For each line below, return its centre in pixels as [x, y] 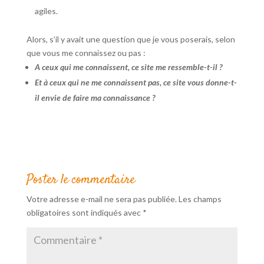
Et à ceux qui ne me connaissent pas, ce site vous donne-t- [136, 82]
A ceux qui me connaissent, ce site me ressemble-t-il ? [128, 67]
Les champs [200, 199]
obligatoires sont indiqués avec [84, 213]
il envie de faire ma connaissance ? [95, 98]
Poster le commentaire [80, 180]
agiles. [46, 11]
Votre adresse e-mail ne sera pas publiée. [101, 199]
